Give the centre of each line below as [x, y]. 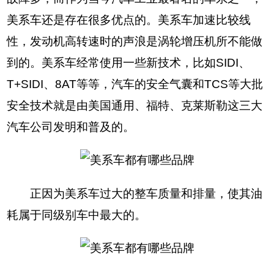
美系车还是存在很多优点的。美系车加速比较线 [129, 20]
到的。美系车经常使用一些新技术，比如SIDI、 [129, 63]
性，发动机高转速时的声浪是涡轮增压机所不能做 [135, 42]
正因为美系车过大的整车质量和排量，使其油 [135, 193]
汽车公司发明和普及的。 [71, 127]
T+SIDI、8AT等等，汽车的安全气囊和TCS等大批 [135, 84]
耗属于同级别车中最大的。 [77, 215]
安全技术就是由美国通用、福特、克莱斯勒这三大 [135, 106]
